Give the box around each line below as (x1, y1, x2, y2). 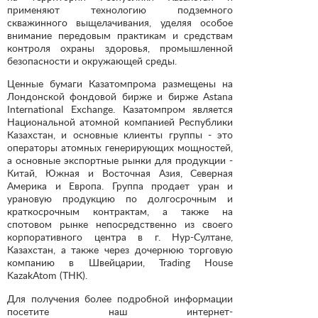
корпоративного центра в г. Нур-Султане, (7, 231, 234, 243)
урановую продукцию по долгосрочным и (7, 192, 234, 205)
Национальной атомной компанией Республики (7, 116, 234, 128)
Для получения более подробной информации (7, 292, 234, 305)
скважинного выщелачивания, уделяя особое (7, 16, 234, 29)
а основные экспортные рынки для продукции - (7, 154, 234, 167)
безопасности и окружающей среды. (7, 55, 177, 67)
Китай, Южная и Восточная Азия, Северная (7, 167, 234, 180)
